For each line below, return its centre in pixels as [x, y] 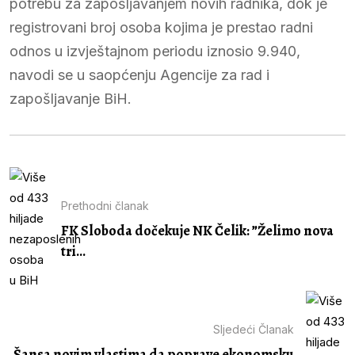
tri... [73, 252]
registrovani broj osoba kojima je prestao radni [161, 27]
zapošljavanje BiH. [71, 98]
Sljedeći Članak [254, 330]
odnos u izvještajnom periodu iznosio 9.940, [155, 51]
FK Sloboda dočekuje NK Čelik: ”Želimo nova [197, 231]
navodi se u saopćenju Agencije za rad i [139, 74]
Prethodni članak [105, 206]
